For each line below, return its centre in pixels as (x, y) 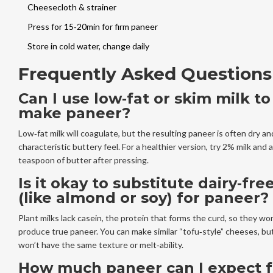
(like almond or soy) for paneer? (143, 197)
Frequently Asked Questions (145, 73)
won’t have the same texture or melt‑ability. (101, 244)
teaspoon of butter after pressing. (83, 160)
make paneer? (74, 113)
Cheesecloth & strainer (72, 7)
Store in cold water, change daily (88, 46)
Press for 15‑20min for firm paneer (92, 26)
